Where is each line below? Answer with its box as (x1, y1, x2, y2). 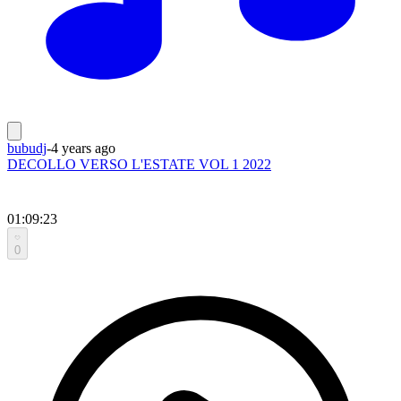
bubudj (7, 140, 47, 156)
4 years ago (51, 140, 115, 156)
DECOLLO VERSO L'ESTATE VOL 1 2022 (7, 156, 271, 172)
